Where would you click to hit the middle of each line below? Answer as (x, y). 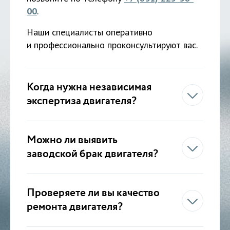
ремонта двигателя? (75, 207)
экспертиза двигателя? (82, 101)
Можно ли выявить (72, 140)
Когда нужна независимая (89, 87)
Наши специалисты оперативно (90, 32)
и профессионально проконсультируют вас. (112, 45)
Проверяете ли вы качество (93, 193)
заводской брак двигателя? (92, 154)
